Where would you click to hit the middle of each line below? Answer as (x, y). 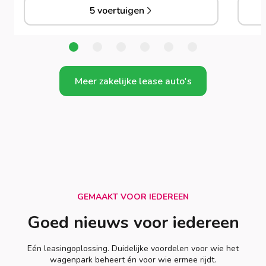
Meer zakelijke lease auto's (133, 81)
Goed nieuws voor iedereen (133, 223)
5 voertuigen (116, 10)
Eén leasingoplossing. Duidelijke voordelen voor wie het (133, 249)
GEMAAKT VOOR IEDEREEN (133, 197)
